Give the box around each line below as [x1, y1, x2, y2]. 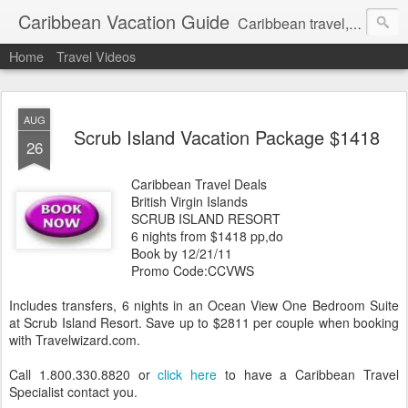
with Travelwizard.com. [9, 331, 140, 349]
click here [158, 365, 218, 383]
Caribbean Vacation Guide [18, 8, 229, 35]
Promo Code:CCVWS [131, 261, 254, 280]
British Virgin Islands [131, 192, 248, 210]
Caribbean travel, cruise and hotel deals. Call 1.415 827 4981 [238, 13, 349, 34]
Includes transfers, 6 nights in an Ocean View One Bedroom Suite [9, 296, 399, 314]
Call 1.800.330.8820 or [9, 365, 158, 383]
